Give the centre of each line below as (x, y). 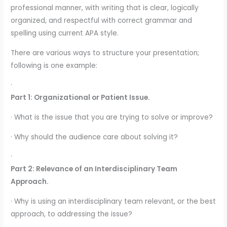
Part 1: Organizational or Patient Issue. (81, 98)
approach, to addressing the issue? (72, 214)
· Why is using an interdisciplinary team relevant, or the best (113, 202)
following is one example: (54, 65)
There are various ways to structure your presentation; (105, 53)
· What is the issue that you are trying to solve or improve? (112, 118)
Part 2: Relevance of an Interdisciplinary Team (94, 169)
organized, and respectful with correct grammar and (102, 21)
